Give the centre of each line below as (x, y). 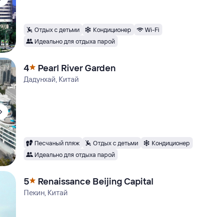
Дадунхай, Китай (52, 79)
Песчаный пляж (57, 143)
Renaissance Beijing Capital (96, 181)
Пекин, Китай (46, 193)
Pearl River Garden (77, 68)
